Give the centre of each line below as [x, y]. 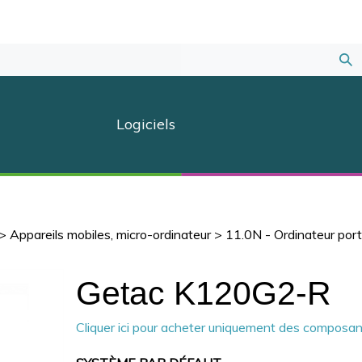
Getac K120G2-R [204, 293]
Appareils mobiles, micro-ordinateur [110, 234]
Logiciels [145, 124]
